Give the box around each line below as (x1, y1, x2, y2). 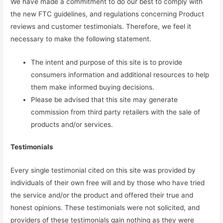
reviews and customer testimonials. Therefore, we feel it (10, 22, 192, 30)
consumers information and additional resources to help (31, 70, 210, 79)
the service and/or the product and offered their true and (10, 191, 194, 200)
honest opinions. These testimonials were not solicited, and (10, 204, 200, 212)
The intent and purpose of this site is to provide (31, 58, 183, 66)
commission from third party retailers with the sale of (31, 108, 201, 116)
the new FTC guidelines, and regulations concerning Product (10, 9, 205, 18)
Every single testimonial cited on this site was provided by (10, 166, 196, 175)
